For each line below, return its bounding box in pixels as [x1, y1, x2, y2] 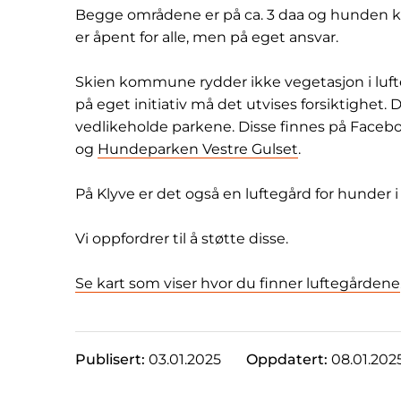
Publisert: [75, 350, 149, 368]
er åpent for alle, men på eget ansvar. [75, 28, 338, 46]
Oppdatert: [246, 350, 331, 368]
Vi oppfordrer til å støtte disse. [75, 229, 288, 247]
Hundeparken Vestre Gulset [98, 140, 298, 158]
